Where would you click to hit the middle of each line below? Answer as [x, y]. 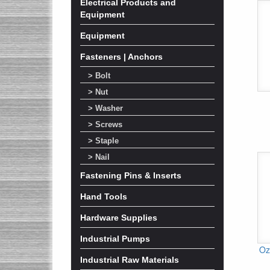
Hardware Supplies [119, 218]
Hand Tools [104, 196]
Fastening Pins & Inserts [131, 175]
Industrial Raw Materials [130, 260]
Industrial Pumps [115, 239]
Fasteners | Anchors [121, 57]
